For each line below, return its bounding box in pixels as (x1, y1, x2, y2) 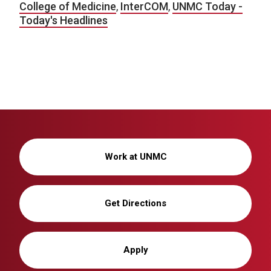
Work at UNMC (104, 151, 167, 163)
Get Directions (105, 198, 166, 209)
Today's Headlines (19, 14, 108, 27)
